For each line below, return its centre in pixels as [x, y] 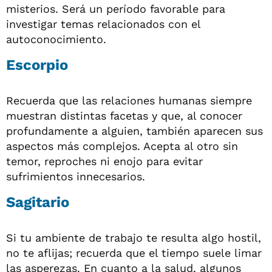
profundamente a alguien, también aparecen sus [134, 131]
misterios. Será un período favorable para [116, 8]
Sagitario [38, 202]
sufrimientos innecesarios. [76, 176]
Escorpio [37, 65]
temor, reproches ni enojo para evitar [104, 161]
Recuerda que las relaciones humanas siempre [129, 100]
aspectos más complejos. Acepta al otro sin [122, 146]
